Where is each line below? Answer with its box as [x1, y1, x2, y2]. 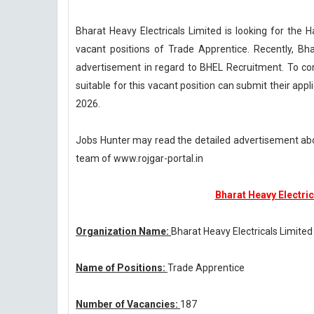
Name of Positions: [76, 262, 168, 273]
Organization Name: [76, 226, 171, 237]
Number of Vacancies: [76, 299, 180, 310]
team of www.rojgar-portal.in [76, 153, 203, 164]
